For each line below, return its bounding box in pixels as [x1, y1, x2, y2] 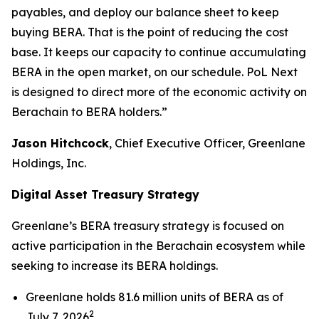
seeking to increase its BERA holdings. [11, 258, 218, 273]
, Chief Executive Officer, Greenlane [109, 136, 305, 150]
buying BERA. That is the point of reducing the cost [11, 25, 288, 39]
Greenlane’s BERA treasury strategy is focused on [11, 219, 284, 233]
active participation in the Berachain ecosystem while [11, 239, 305, 253]
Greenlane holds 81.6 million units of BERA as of [26, 290, 283, 304]
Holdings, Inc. [11, 156, 86, 170]
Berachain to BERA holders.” [11, 105, 167, 119]
